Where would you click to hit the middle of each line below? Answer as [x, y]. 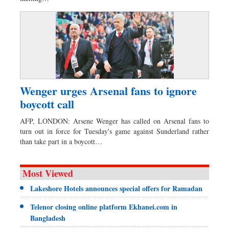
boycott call [47, 104]
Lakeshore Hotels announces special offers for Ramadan [116, 188]
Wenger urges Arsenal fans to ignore [108, 90]
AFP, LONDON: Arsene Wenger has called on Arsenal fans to [114, 121]
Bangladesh [48, 218]
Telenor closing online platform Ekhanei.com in [104, 207]
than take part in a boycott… [61, 141]
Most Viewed [48, 173]
